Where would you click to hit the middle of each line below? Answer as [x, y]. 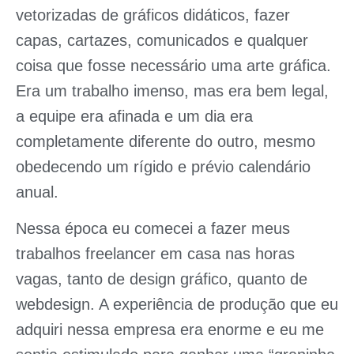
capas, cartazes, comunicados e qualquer [162, 40]
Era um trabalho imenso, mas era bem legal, [172, 91]
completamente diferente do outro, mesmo [166, 141]
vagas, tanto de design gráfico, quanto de [162, 279]
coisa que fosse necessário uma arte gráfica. [173, 66]
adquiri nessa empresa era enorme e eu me [170, 330]
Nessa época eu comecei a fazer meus [153, 229]
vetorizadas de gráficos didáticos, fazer [153, 15]
